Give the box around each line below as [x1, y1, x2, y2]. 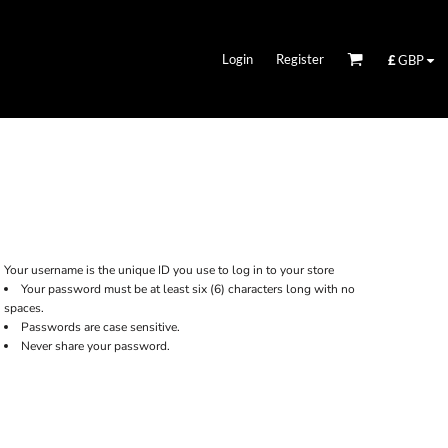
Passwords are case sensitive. [20, 319, 180, 336]
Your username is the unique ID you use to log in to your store [3, 262, 334, 279]
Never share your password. [20, 338, 170, 355]
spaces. [3, 300, 44, 317]
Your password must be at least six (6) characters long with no [20, 281, 355, 298]
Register [275, 50, 324, 67]
